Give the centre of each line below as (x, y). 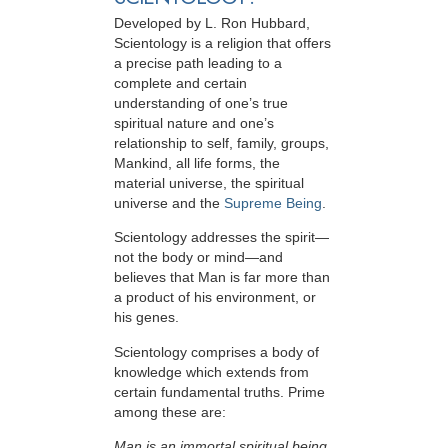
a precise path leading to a (198, 63)
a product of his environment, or (215, 297)
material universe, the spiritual (209, 183)
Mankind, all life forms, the (197, 163)
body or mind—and (222, 257)
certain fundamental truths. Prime (219, 391)
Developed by (159, 23)
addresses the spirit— (258, 237)
